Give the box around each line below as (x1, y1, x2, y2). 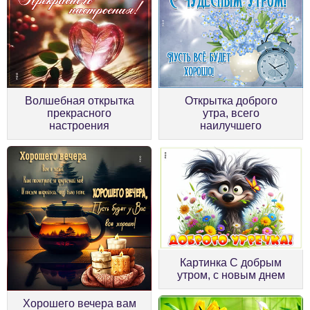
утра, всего (202, 107, 259, 119)
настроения (49, 119, 109, 131)
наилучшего (200, 119, 262, 131)
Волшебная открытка (24, 94, 134, 107)
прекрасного (47, 107, 111, 119)
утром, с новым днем (176, 268, 285, 281)
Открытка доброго (184, 94, 277, 107)
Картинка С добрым (180, 256, 282, 268)
